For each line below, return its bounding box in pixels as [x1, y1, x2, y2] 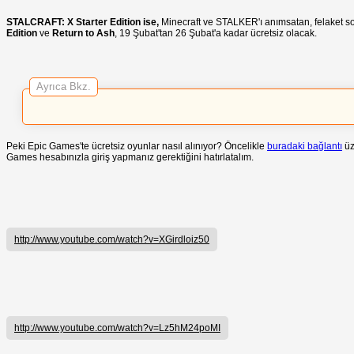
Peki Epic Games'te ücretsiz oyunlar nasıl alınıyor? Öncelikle [6, 140, 267, 152]
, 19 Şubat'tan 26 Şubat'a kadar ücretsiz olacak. [115, 27, 317, 39]
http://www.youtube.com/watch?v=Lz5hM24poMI [14, 322, 220, 333]
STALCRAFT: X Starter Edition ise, [6, 16, 161, 28]
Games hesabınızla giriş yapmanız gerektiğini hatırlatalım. [6, 151, 254, 163]
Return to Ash [52, 27, 115, 39]
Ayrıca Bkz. [36, 80, 91, 92]
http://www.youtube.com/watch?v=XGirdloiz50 [14, 233, 209, 245]
